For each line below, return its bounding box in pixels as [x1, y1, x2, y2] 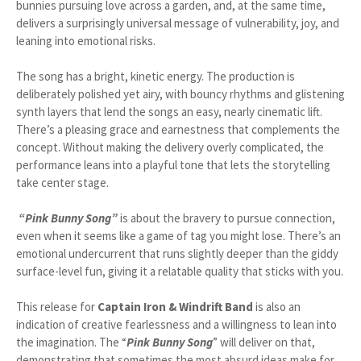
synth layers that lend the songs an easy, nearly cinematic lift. [16, 104, 322, 119]
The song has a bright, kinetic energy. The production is [16, 68, 295, 84]
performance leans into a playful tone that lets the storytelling [16, 157, 330, 172]
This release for [16, 299, 98, 314]
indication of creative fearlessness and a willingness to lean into [16, 317, 337, 332]
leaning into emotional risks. [16, 33, 156, 48]
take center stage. [16, 175, 111, 190]
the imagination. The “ [16, 334, 127, 350]
